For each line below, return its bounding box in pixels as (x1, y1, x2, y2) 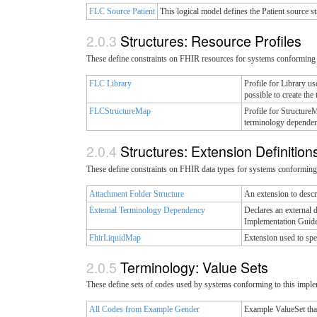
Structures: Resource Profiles (120, 30, 305, 51)
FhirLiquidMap (89, 233, 141, 243)
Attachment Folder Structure (89, 189, 184, 200)
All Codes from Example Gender (89, 304, 200, 315)
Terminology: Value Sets (120, 256, 272, 277)
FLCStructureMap (89, 105, 151, 116)
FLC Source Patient (89, 6, 155, 17)
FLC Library (89, 78, 132, 88)
